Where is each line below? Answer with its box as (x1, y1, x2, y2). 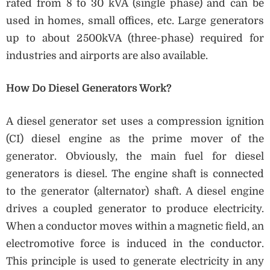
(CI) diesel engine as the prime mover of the (6, 133, 264, 145)
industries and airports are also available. (6, 49, 210, 61)
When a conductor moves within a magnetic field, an (6, 220, 264, 232)
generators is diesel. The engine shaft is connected (6, 168, 264, 180)
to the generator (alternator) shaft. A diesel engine (6, 185, 264, 197)
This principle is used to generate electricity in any (6, 255, 264, 267)
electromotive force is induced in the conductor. (6, 237, 264, 250)
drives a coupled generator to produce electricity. (6, 202, 264, 215)
